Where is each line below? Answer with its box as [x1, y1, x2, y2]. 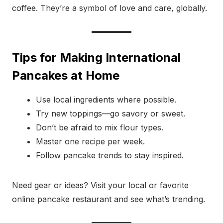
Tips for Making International [12, 50, 181, 65]
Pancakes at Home [12, 68, 119, 83]
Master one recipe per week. [36, 136, 145, 147]
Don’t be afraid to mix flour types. [36, 122, 163, 133]
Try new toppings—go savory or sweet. [36, 109, 185, 119]
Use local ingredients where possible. [36, 95, 176, 105]
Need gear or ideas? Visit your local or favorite [12, 180, 189, 191]
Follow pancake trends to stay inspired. [36, 150, 184, 161]
